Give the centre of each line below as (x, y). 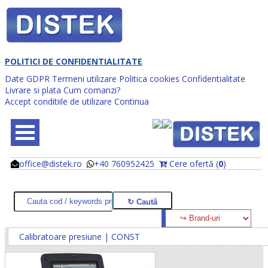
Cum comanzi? (92, 90)
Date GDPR (27, 78)
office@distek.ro (51, 163)
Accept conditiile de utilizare (58, 101)
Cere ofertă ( (193, 163)
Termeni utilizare (84, 78)
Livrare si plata (33, 90)
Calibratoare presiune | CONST (80, 236)
